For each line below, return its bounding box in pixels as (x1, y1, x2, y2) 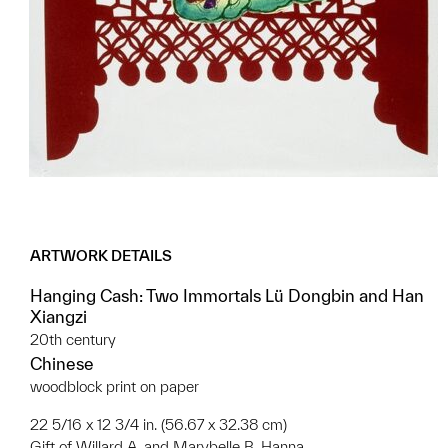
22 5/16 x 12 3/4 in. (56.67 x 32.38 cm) (30, 416, 287, 433)
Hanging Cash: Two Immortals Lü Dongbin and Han (30, 286, 424, 305)
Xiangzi (30, 307, 87, 326)
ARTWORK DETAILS (30, 247, 172, 264)
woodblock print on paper (30, 378, 199, 395)
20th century (30, 331, 116, 348)
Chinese (30, 354, 94, 373)
